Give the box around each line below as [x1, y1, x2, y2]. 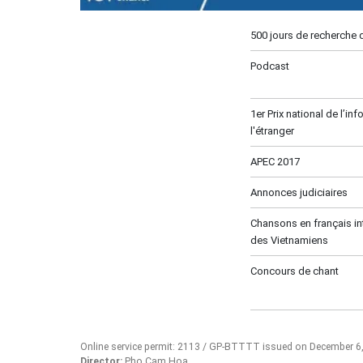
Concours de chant [250, 265, 339, 278]
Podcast [250, 60, 289, 73]
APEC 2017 [250, 156, 300, 169]
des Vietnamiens [250, 234, 328, 247]
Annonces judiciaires [250, 186, 348, 199]
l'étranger [250, 125, 294, 138]
